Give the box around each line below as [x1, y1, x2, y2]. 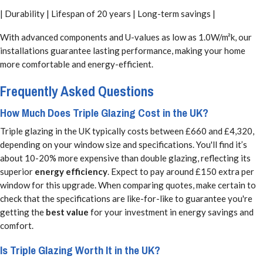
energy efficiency [35, 166, 107, 177]
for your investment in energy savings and [89, 206, 254, 217]
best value [46, 206, 89, 217]
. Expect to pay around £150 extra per [107, 166, 254, 177]
